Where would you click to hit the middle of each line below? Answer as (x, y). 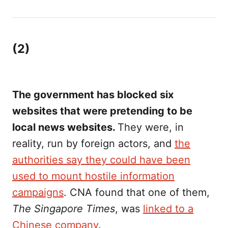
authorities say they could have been (101, 160)
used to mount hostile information (93, 176)
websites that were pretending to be (102, 111)
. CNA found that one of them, (137, 192)
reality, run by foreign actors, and (93, 143)
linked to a (168, 208)
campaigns (38, 192)
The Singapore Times (64, 208)
